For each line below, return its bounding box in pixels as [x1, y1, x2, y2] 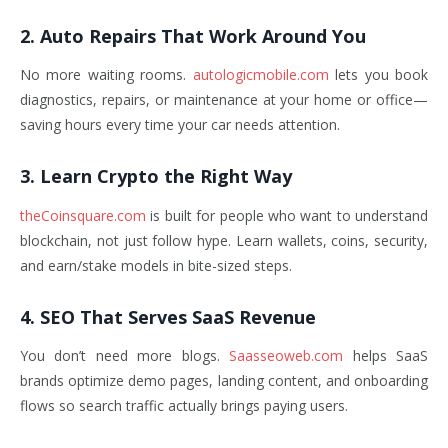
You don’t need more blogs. [20, 346, 230, 366]
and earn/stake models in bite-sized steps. [20, 255, 292, 275]
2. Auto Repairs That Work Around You [20, 23, 366, 48]
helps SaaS [343, 346, 429, 366]
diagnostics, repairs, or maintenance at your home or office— [20, 90, 428, 110]
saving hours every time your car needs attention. [20, 115, 340, 135]
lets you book [328, 65, 429, 85]
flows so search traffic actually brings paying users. [20, 396, 348, 416]
